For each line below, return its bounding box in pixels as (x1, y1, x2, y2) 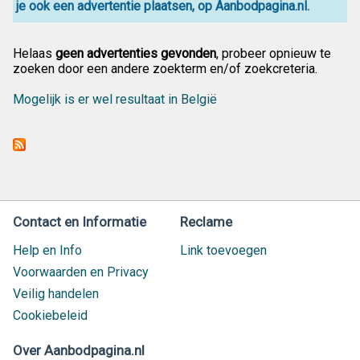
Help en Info (13, 243, 82, 258)
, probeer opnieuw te (216, 46, 331, 61)
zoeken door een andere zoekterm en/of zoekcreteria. (13, 61, 317, 76)
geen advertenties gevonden (55, 46, 216, 61)
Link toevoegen (180, 243, 267, 258)
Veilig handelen (13, 286, 99, 301)
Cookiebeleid (13, 308, 88, 323)
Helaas (13, 46, 55, 61)
